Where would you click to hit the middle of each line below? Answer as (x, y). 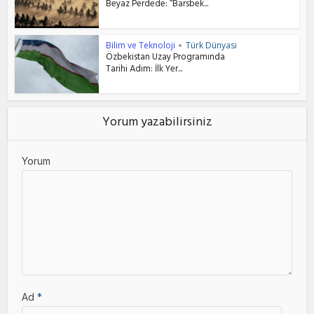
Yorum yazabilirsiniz (157, 123)
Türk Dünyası (212, 46)
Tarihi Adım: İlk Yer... (144, 70)
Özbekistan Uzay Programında (166, 59)
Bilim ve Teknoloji (141, 46)
